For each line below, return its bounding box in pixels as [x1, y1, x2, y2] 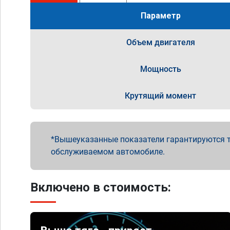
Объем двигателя [126, 37, 195, 47]
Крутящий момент [125, 91, 197, 101]
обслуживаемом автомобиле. [51, 147, 165, 157]
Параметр [140, 11, 181, 21]
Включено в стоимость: [30, 180, 171, 195]
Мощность [140, 64, 181, 74]
